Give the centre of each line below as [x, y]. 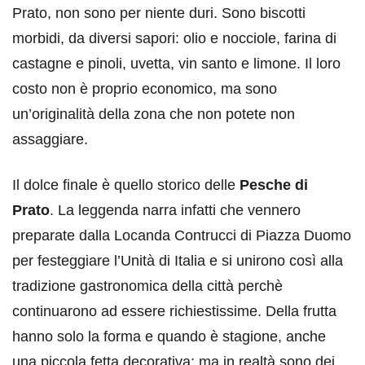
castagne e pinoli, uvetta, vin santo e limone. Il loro [176, 64]
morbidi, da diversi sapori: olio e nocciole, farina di [174, 39]
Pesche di [272, 185]
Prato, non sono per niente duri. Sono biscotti [159, 13]
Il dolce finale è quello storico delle [124, 185]
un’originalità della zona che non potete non [154, 114]
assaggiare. [50, 140]
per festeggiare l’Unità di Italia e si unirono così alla [178, 261]
